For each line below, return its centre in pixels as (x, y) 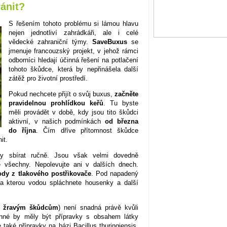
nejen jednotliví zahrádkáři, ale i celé (73, 32)
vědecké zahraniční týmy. (50, 42)
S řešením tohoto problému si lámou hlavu (73, 23)
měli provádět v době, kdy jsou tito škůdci (73, 112)
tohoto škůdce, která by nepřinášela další (73, 69)
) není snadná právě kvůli (98, 207)
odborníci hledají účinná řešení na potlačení (73, 60)
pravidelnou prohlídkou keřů (56, 103)
